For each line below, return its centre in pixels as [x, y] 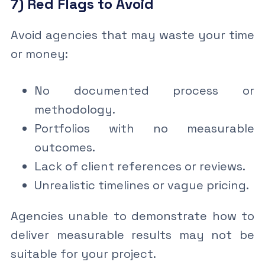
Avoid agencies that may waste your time [132, 35]
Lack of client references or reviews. [140, 166]
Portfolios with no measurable [144, 128]
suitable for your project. [83, 253]
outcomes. [64, 147]
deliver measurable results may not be [132, 235]
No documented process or [144, 90]
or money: [39, 54]
